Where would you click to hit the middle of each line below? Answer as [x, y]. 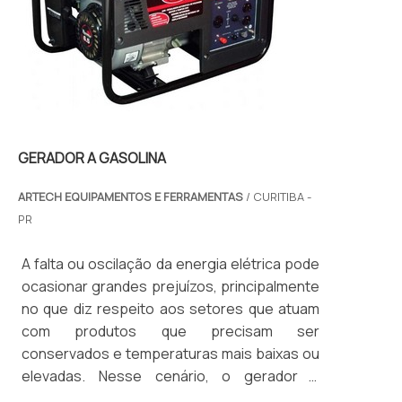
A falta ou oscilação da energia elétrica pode [170, 264]
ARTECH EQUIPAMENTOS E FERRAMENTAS [132, 197]
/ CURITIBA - [279, 197]
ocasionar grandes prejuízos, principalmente [170, 287]
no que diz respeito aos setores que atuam [170, 309]
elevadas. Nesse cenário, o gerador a [170, 376]
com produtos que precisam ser [170, 332]
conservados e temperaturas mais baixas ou [170, 354]
